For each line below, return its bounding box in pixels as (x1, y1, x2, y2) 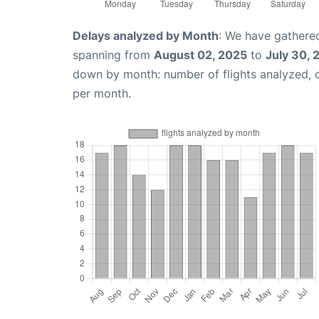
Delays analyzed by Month (73, 28, 219, 43)
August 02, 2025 (154, 47, 247, 62)
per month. (73, 85, 131, 100)
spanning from (73, 47, 154, 62)
